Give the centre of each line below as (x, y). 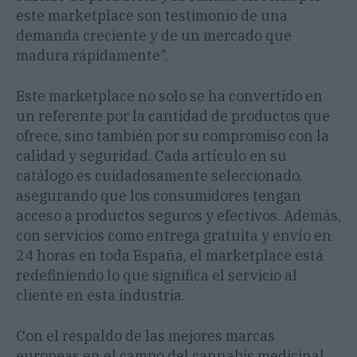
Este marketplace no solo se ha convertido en (169, 96)
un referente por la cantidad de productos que (173, 116)
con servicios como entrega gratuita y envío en (174, 236)
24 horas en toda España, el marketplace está (170, 256)
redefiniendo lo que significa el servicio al (157, 276)
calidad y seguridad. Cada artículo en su (151, 156)
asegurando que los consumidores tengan (159, 196)
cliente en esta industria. (100, 296)
